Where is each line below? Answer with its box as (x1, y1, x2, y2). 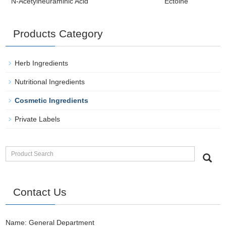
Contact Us (13, 186, 67, 198)
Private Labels (15, 115, 61, 123)
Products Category (13, 27, 103, 39)
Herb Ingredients (15, 59, 69, 67)
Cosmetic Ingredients (15, 96, 89, 104)
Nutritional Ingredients (15, 77, 85, 86)
